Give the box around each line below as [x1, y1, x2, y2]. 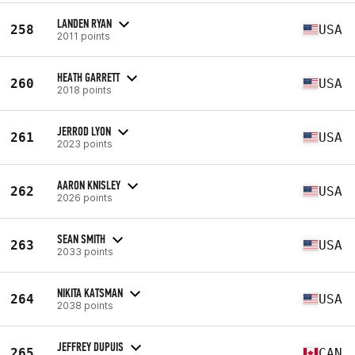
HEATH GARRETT [57, 69, 120, 85]
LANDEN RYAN [57, 15, 112, 31]
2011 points [57, 29, 110, 42]
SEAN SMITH [57, 231, 105, 246]
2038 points [57, 299, 113, 311]
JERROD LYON [57, 123, 111, 139]
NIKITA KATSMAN [57, 284, 123, 300]
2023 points [57, 137, 113, 150]
